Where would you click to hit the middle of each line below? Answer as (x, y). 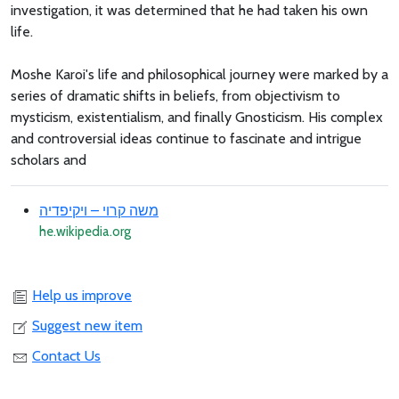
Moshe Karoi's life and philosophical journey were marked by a (199, 74)
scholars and (49, 159)
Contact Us (66, 356)
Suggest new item (87, 326)
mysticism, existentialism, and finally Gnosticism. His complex (197, 117)
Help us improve (82, 296)
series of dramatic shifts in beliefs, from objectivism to (175, 95)
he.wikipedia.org (85, 231)
